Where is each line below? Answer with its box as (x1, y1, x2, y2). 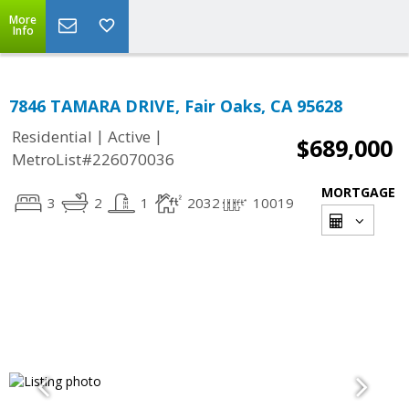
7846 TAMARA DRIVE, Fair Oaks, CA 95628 (9, 95, 342, 117)
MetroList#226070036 (12, 149, 174, 171)
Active (108, 126, 151, 148)
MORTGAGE (321, 184, 395, 201)
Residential (12, 126, 92, 148)
